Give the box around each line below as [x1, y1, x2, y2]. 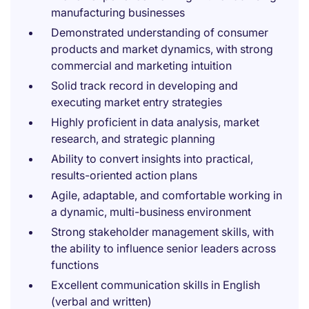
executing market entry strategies [51, 95, 222, 109]
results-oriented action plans [51, 168, 197, 182]
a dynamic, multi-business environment [51, 205, 251, 219]
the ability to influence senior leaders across [51, 241, 276, 255]
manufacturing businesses [51, 6, 185, 19]
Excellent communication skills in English [51, 278, 260, 292]
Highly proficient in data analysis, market [51, 115, 259, 129]
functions [51, 258, 99, 272]
